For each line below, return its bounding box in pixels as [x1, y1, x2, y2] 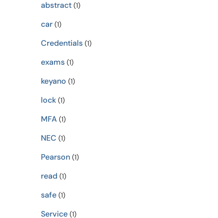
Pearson [40, 152, 70, 162]
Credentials [40, 38, 83, 48]
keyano [40, 76, 66, 86]
